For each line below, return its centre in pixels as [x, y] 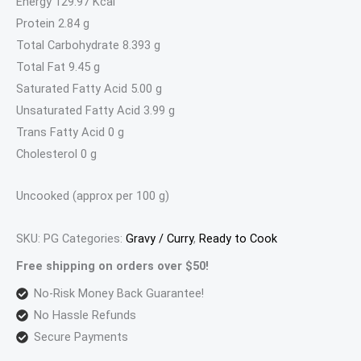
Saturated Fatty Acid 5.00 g [89, 88]
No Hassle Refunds [85, 315]
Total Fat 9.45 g [58, 66]
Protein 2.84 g [53, 23]
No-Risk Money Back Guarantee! [118, 294]
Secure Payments [81, 337]
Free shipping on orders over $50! [112, 266]
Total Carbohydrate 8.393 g [88, 45]
